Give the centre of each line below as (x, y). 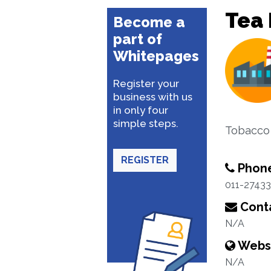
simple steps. (146, 123)
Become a (149, 22)
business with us (153, 97)
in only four (141, 110)
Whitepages (156, 56)
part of (138, 39)
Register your (146, 83)
